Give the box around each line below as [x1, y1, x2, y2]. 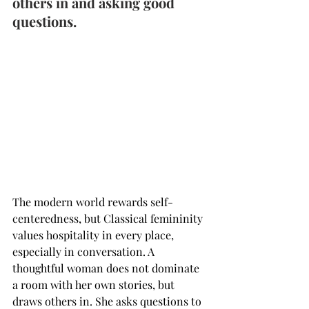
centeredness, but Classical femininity [12, 211, 206, 226]
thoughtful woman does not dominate [12, 261, 202, 276]
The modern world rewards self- [12, 195, 173, 210]
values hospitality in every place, [12, 228, 177, 243]
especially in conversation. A [12, 244, 157, 259]
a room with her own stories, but [12, 277, 177, 292]
